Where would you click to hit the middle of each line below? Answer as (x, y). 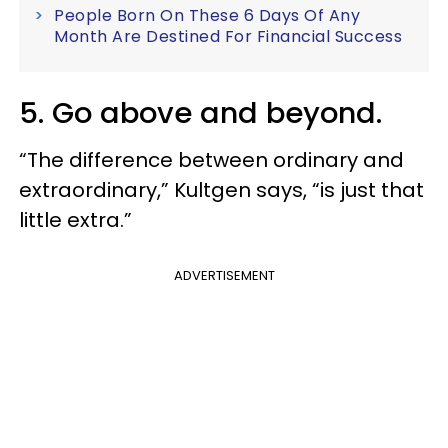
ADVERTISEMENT (224, 275)
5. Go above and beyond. (204, 113)
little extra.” (78, 220)
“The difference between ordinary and (211, 160)
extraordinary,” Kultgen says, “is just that (221, 190)
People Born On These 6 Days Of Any (207, 15)
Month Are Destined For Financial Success (228, 36)
